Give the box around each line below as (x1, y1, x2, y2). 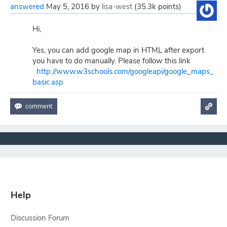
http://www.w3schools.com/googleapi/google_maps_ (36, 66, 214, 77)
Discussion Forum (10, 213, 69, 223)
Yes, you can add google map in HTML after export (32, 45, 204, 55)
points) (156, 2, 181, 12)
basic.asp (32, 77, 63, 87)
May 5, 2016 (46, 2, 89, 12)
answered (10, 2, 44, 12)
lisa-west (102, 2, 132, 12)
